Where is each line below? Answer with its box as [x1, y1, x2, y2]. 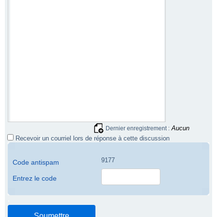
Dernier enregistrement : [106, 125, 170, 132]
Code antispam [13, 159, 59, 167]
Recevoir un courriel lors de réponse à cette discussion [14, 135, 170, 142]
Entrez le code [13, 175, 57, 183]
